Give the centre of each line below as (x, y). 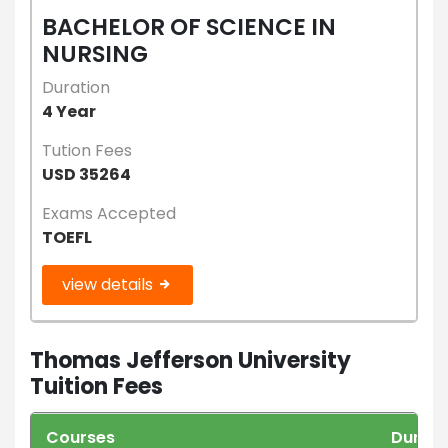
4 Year (69, 111)
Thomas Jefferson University (190, 360)
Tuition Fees (96, 386)
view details (109, 284)
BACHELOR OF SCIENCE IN (189, 26)
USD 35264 (86, 174)
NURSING (95, 53)
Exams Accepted (109, 213)
